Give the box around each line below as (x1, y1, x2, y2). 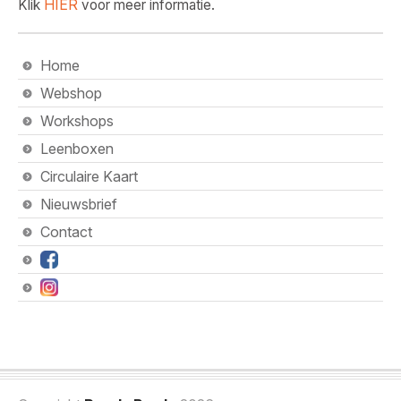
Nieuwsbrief (40, 195, 117, 213)
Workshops (40, 112, 114, 130)
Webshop (40, 84, 102, 102)
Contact (40, 223, 92, 241)
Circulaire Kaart (40, 167, 138, 185)
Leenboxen (40, 140, 114, 158)
